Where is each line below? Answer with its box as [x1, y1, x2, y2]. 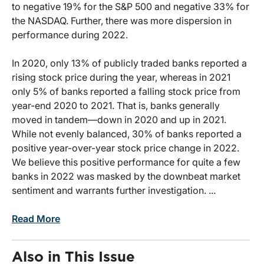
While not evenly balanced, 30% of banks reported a [12, 128, 242, 140]
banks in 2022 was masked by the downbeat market [12, 170, 240, 183]
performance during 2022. [12, 29, 128, 41]
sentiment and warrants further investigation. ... [12, 184, 216, 197]
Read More [12, 213, 60, 225]
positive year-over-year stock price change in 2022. [12, 142, 239, 154]
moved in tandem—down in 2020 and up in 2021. [12, 114, 226, 126]
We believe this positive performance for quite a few [12, 156, 240, 169]
